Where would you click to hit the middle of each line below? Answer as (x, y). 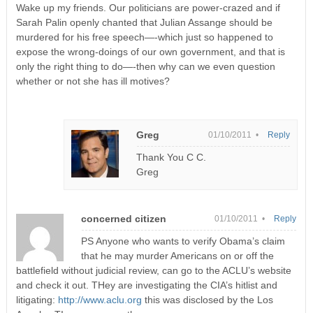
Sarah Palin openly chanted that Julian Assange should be (144, 22)
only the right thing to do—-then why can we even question (145, 66)
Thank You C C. (172, 157)
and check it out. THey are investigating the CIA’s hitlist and (146, 285)
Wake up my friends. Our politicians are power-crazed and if (148, 7)
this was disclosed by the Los (207, 299)
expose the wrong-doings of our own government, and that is (150, 51)
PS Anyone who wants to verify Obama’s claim (183, 241)
